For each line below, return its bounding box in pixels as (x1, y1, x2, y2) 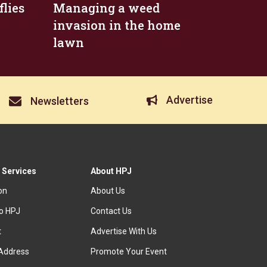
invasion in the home (52, 17, 181, 33)
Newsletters (30, 95, 89, 108)
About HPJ (91, 166, 132, 176)
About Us (91, 186, 126, 195)
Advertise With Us (91, 226, 157, 236)
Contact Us (91, 206, 132, 216)
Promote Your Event (91, 247, 167, 256)
